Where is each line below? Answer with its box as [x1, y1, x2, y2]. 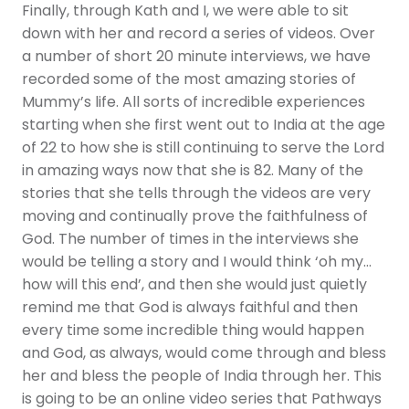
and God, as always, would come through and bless [22, 341, 386, 366]
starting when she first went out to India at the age [22, 113, 385, 138]
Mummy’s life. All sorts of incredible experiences [22, 90, 365, 115]
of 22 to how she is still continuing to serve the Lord [22, 136, 384, 161]
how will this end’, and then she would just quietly [22, 273, 367, 298]
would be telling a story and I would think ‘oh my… [22, 250, 372, 275]
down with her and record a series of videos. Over [22, 22, 375, 47]
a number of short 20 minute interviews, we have [22, 45, 371, 69]
